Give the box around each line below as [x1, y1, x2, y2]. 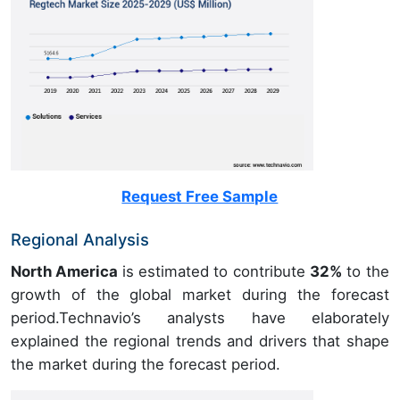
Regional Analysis [11, 229, 149, 250]
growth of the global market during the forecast [11, 286, 389, 304]
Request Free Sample [121, 187, 279, 206]
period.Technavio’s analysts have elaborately [11, 309, 389, 328]
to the [342, 262, 389, 281]
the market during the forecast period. [11, 355, 280, 374]
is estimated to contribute [121, 262, 311, 281]
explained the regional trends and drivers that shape [11, 332, 389, 351]
